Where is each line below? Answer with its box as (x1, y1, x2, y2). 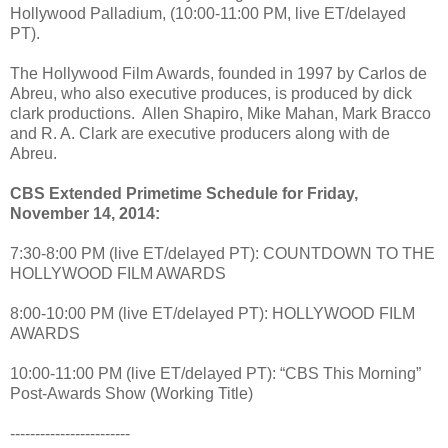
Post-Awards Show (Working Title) (10, 384, 253, 402)
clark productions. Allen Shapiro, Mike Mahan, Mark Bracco (10, 104, 431, 122)
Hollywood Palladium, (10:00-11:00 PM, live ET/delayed (10, 4, 406, 22)
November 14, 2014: (10, 204, 160, 222)
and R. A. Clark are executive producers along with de (10, 124, 390, 142)
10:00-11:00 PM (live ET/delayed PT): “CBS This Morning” (10, 364, 421, 382)
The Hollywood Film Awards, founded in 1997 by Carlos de (10, 64, 427, 82)
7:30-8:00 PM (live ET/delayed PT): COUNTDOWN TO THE (10, 244, 435, 262)
